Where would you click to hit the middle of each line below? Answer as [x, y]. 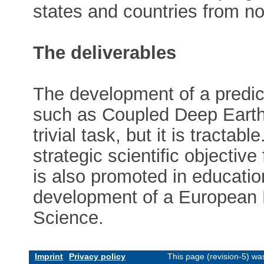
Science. [69, 217]
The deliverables [105, 52]
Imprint [49, 257]
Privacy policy [97, 257]
